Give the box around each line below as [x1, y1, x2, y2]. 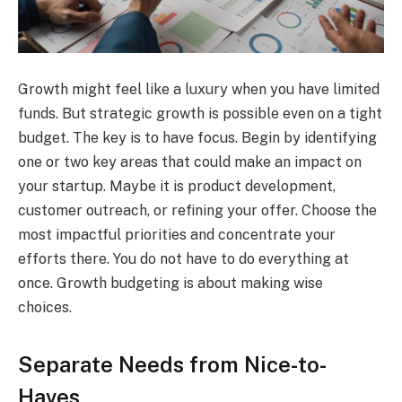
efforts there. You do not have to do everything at [18, 249, 349, 267]
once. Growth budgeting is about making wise [18, 274, 323, 292]
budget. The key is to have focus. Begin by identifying [18, 128, 377, 146]
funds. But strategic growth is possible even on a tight [18, 104, 382, 122]
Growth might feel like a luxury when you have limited [18, 80, 380, 98]
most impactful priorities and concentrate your [18, 225, 336, 243]
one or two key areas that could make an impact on [18, 153, 362, 170]
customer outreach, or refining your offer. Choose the [18, 201, 377, 219]
